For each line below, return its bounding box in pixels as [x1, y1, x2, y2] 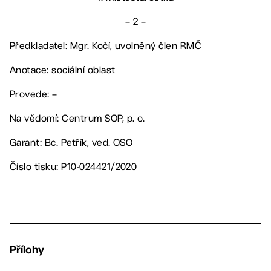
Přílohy [10, 243, 44, 256]
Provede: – [10, 88, 57, 100]
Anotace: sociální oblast [10, 64, 116, 76]
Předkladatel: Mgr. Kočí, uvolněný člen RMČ [10, 39, 202, 51]
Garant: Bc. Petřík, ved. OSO [10, 136, 133, 148]
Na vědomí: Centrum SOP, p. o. [10, 112, 145, 124]
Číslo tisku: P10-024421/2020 [10, 160, 137, 172]
